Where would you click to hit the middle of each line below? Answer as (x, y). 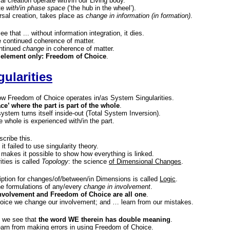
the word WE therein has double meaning (104, 219)
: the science (89, 161)
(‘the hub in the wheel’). (101, 8)
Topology (55, 161)
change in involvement (117, 187)
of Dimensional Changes (145, 161)
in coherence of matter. (79, 49)
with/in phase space (36, 8)
